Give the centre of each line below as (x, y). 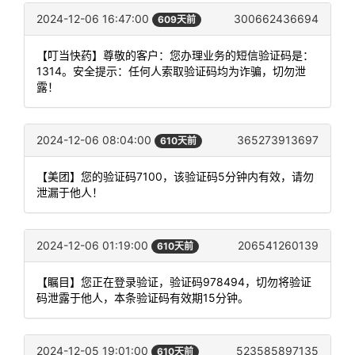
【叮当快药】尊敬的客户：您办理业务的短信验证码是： (175, 55)
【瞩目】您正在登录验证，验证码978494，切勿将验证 (174, 282)
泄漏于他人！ (70, 192)
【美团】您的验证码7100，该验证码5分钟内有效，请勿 (175, 176)
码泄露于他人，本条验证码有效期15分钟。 (143, 298)
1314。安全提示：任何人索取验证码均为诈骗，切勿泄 (171, 71)
